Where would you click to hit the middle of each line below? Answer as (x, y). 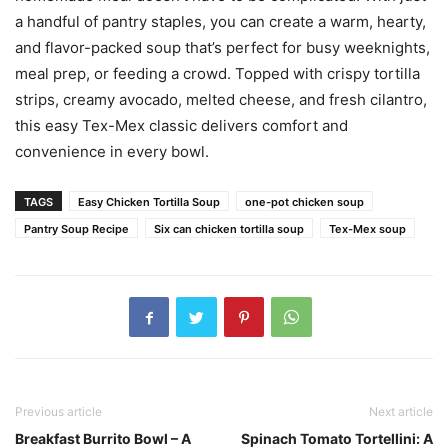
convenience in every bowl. (112, 152)
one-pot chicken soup (304, 202)
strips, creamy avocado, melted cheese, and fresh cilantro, (221, 100)
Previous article (58, 412)
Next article (401, 412)
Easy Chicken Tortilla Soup (149, 202)
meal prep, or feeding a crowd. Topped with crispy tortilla (217, 74)
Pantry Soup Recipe (76, 229)
